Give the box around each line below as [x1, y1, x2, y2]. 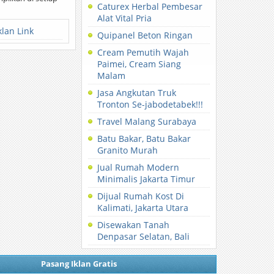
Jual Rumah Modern [97, 161, 180, 173]
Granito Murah [97, 144, 158, 156]
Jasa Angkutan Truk [97, 87, 177, 98]
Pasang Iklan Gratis [40, 258, 117, 269]
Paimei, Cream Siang [97, 58, 182, 70]
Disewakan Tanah [97, 219, 170, 231]
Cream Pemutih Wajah [97, 46, 190, 58]
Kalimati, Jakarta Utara [97, 202, 189, 213]
